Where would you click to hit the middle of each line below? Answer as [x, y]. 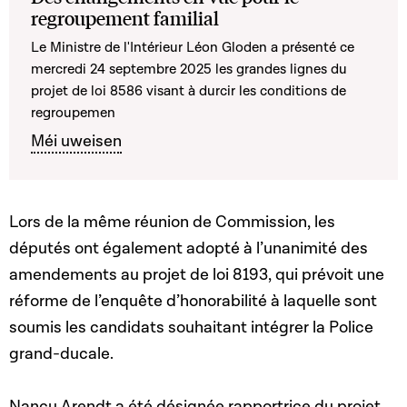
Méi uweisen [76, 142]
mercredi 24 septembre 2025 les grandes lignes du [189, 69]
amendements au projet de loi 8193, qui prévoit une [197, 275]
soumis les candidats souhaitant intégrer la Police [191, 328]
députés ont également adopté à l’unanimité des [189, 249]
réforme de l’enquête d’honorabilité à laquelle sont [193, 302]
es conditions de [294, 91]
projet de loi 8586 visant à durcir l [137, 91]
